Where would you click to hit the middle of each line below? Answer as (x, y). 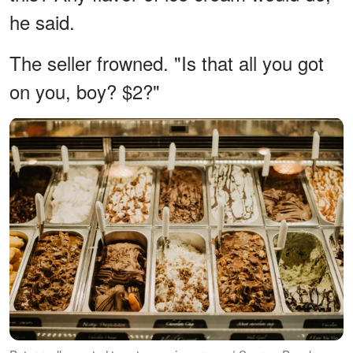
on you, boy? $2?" (85, 91)
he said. (42, 21)
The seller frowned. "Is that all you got (167, 62)
